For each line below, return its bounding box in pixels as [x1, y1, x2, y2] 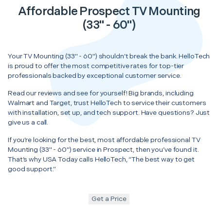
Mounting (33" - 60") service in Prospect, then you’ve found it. [8, 145, 199, 154]
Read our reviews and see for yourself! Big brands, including [8, 89, 194, 97]
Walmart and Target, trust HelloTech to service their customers [8, 98, 206, 107]
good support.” [8, 164, 56, 173]
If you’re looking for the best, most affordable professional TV [8, 135, 200, 144]
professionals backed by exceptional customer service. [8, 71, 182, 80]
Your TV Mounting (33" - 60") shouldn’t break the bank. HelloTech [8, 52, 210, 60]
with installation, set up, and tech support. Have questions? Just [8, 108, 210, 117]
